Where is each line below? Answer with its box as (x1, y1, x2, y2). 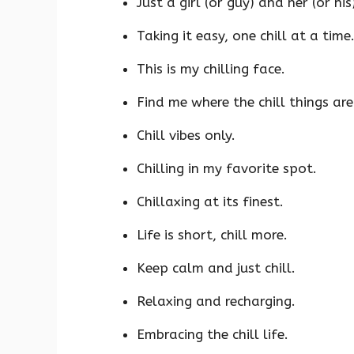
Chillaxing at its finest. (137, 193, 284, 209)
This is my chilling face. (137, 60, 285, 77)
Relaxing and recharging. (137, 292, 296, 309)
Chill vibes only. (137, 126, 235, 143)
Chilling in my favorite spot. (137, 160, 317, 176)
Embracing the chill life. (137, 326, 288, 342)
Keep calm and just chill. (137, 259, 296, 276)
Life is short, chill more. (137, 226, 288, 243)
